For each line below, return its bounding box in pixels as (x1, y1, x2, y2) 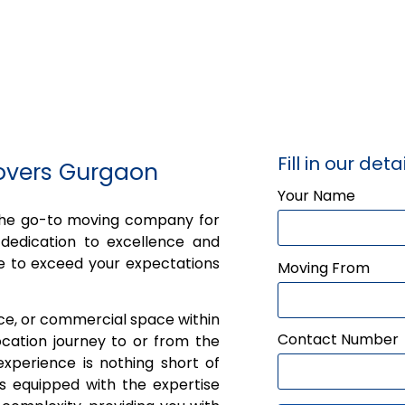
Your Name (278, 184, 355, 206)
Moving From (278, 257, 370, 278)
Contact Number (278, 328, 399, 350)
